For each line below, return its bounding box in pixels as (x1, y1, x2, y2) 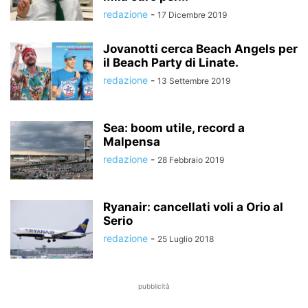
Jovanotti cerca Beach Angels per (103, 42, 298, 56)
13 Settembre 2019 (157, 76, 230, 86)
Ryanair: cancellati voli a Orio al (103, 200, 283, 214)
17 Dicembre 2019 (157, 10, 227, 20)
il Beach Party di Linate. (103, 56, 239, 69)
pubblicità (138, 282, 170, 290)
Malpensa (103, 135, 160, 148)
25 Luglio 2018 (157, 234, 214, 244)
